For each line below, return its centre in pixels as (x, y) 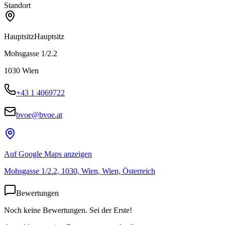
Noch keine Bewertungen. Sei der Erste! (68, 210)
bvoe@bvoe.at (39, 115)
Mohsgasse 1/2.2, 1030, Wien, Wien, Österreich (80, 171)
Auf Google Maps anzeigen (48, 154)
